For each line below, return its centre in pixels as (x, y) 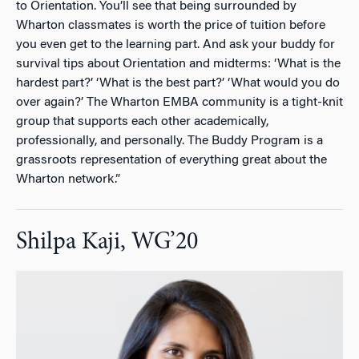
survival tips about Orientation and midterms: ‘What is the (178, 64)
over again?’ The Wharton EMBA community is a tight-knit (179, 102)
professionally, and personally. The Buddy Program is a (169, 141)
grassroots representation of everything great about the (171, 160)
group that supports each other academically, (142, 121)
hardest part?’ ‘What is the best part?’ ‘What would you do (178, 83)
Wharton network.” (68, 179)
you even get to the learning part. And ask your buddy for (175, 44)
